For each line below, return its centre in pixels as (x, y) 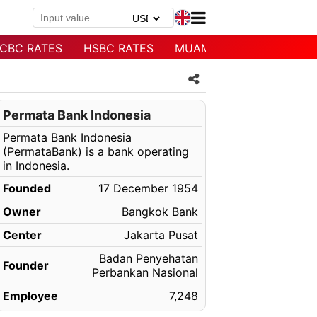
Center (22, 235)
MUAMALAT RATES (227, 48)
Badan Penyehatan (148, 258)
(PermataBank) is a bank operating (96, 151)
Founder (25, 265)
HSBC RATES (119, 48)
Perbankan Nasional (145, 272)
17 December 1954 (148, 188)
